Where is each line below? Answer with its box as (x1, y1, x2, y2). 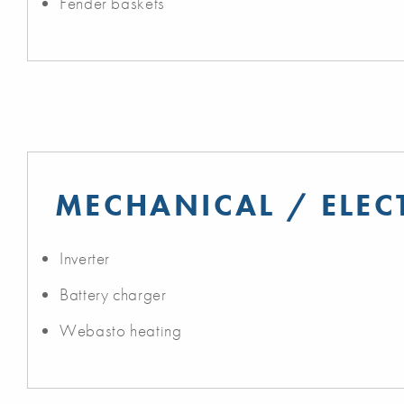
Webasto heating (60, 318, 182, 342)
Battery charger (60, 282, 167, 306)
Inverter (60, 246, 111, 270)
